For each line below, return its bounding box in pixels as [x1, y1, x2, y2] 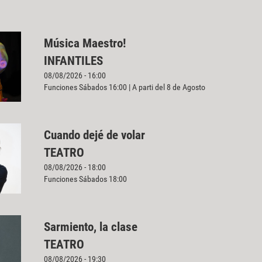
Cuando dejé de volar [43, 128, 145, 143]
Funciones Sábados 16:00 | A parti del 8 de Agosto [43, 82, 205, 92]
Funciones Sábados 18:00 [43, 174, 127, 184]
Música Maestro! [43, 36, 126, 50]
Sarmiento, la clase [43, 220, 137, 235]
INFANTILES [43, 53, 103, 68]
